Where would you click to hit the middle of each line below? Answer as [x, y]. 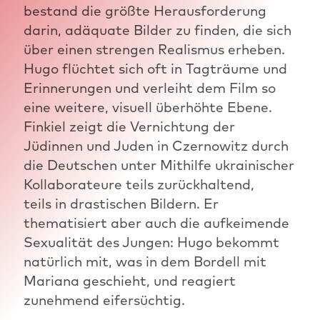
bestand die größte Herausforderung [145, 10]
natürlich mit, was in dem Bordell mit [145, 261]
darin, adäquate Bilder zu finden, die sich [157, 30]
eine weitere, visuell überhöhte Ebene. [147, 107]
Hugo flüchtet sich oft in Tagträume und [155, 68]
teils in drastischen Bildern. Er [121, 203]
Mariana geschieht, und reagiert [129, 280]
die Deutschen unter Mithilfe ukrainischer [159, 165]
